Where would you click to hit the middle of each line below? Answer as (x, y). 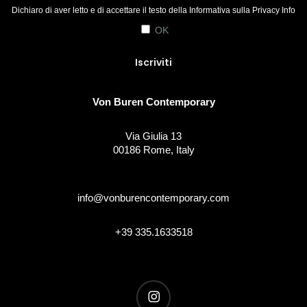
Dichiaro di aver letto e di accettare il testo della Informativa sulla (132, 10)
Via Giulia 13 (153, 136)
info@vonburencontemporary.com (153, 198)
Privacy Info (274, 10)
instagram (157, 287)
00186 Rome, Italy (153, 150)
